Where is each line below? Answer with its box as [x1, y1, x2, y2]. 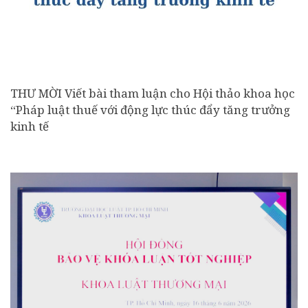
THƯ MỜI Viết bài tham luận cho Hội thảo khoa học [10, 85, 295, 102]
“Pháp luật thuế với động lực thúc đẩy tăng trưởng [10, 102, 290, 118]
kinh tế [10, 118, 49, 135]
